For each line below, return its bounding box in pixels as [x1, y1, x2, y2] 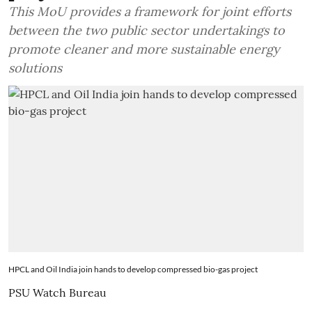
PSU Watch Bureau [8, 285, 107, 299]
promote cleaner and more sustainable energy [8, 41, 280, 57]
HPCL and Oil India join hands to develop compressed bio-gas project [8, 263, 258, 274]
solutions [8, 60, 62, 76]
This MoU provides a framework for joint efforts [8, 3, 291, 19]
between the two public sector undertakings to [8, 22, 285, 38]
